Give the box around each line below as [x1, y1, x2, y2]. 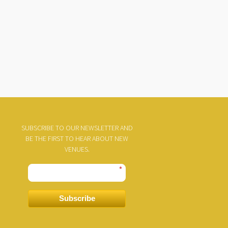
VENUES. [64, 145, 90, 154]
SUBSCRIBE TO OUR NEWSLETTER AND [21, 123, 133, 132]
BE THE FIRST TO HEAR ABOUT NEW [25, 134, 128, 143]
